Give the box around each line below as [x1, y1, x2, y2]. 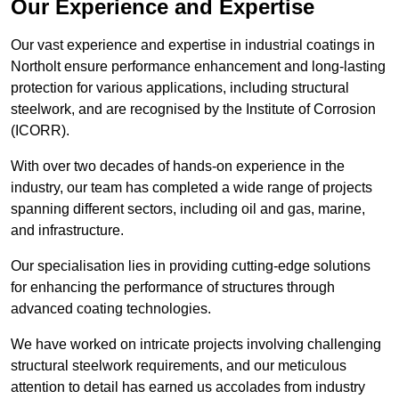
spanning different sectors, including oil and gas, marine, [11, 201, 365, 217]
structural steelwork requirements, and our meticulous [11, 358, 346, 374]
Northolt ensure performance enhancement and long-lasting [11, 59, 386, 75]
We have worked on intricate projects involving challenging [11, 337, 381, 353]
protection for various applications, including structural [11, 80, 349, 96]
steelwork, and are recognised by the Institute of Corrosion [11, 102, 376, 118]
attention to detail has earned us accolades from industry [11, 379, 365, 395]
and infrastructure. [11, 223, 127, 239]
